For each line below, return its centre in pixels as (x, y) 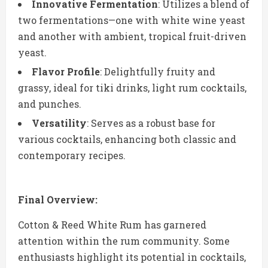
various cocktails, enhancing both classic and (127, 139)
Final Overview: (58, 200)
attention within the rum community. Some (124, 241)
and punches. (50, 104)
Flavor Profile (66, 72)
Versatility (59, 123)
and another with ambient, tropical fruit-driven (132, 36)
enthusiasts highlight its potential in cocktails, (132, 257)
